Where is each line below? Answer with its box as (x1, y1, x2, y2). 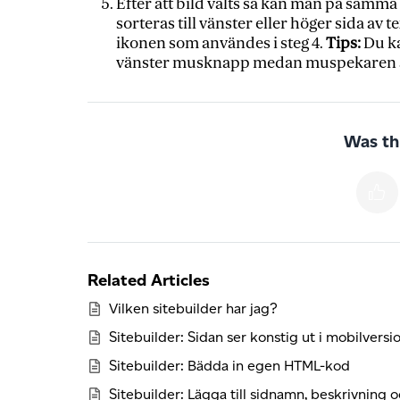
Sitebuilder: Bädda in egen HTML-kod (108, 357, 350, 375)
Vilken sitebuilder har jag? (108, 300, 278, 318)
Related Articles (87, 269, 210, 290)
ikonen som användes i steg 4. (115, 34, 326, 53)
